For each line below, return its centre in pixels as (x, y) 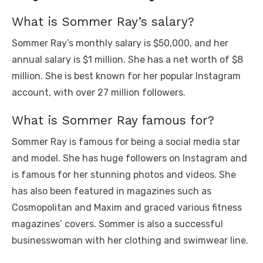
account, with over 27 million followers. (99, 92)
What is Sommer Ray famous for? (113, 120)
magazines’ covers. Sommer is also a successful (117, 224)
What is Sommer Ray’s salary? (103, 21)
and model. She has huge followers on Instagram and (129, 158)
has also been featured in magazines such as (112, 191)
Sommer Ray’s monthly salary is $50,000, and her (120, 43)
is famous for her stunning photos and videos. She (124, 174)
